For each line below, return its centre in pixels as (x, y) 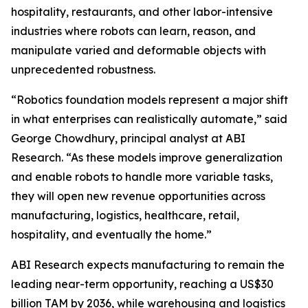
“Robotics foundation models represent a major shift (150, 100)
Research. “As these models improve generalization (147, 157)
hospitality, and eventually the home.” (111, 234)
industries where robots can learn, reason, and (133, 31)
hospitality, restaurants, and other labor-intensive (142, 12)
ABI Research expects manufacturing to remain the (148, 265)
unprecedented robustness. (83, 69)
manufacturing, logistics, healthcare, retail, (125, 215)
